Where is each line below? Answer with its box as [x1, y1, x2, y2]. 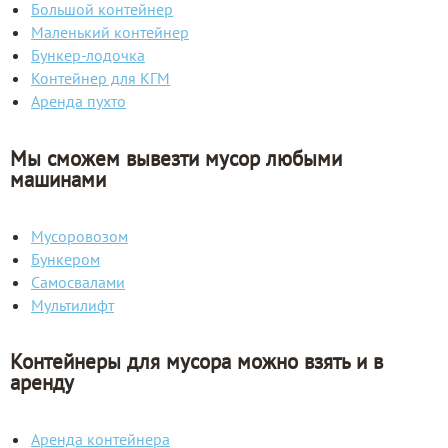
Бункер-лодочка [31, 45, 145, 66]
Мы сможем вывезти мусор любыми [10, 144, 342, 172]
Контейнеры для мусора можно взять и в [10, 348, 383, 376]
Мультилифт [31, 294, 114, 315]
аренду [10, 369, 74, 397]
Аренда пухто [31, 91, 126, 112]
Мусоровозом [31, 225, 128, 246]
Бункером [31, 248, 100, 269]
